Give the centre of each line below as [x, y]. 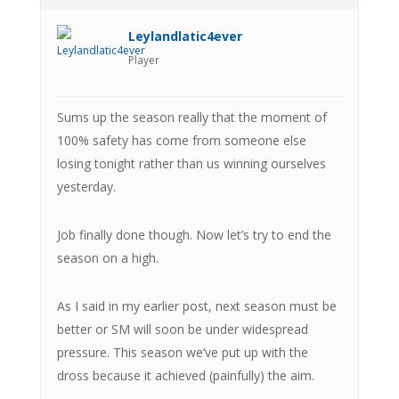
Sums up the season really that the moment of [191, 117]
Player [143, 60]
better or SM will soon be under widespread [182, 329]
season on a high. [107, 257]
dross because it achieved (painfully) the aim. [185, 375]
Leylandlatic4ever [185, 36]
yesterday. [86, 186]
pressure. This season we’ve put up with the [182, 352]
